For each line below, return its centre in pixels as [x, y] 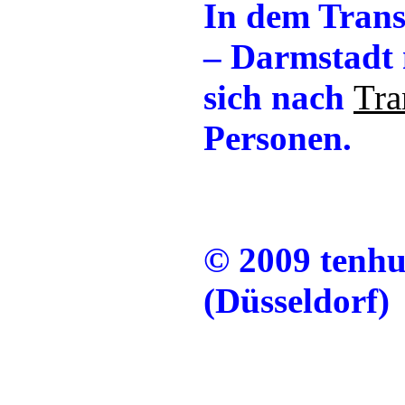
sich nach [278, 97]
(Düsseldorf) [297, 301]
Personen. [278, 138]
